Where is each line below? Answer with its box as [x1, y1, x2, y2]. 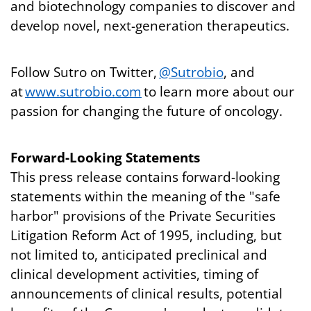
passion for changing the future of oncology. [10, 102, 283, 120]
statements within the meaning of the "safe [10, 187, 280, 205]
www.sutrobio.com [25, 83, 142, 101]
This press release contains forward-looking [10, 168, 280, 186]
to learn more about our [142, 83, 294, 101]
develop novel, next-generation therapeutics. [10, 17, 289, 35]
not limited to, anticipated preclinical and [10, 246, 267, 264]
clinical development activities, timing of [10, 265, 258, 283]
